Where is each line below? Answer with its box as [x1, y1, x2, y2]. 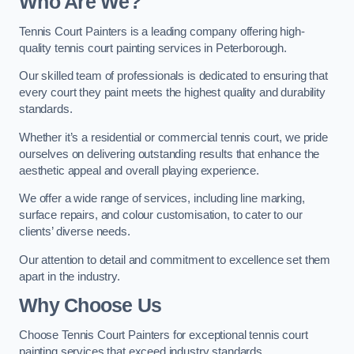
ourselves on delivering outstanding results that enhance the [19, 147, 320, 160]
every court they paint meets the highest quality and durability [19, 86, 326, 100]
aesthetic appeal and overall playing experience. [19, 164, 262, 177]
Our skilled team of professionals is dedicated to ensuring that [19, 70, 328, 83]
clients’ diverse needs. [19, 225, 130, 239]
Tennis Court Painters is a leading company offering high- [19, 24, 305, 38]
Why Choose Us [19, 295, 162, 317]
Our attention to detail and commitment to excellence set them [19, 253, 331, 266]
